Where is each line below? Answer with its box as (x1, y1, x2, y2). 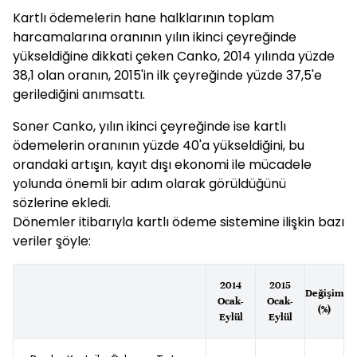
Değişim (305, 287, 343, 300)
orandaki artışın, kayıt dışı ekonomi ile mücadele (13, 155, 312, 174)
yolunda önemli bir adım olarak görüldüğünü (13, 175, 286, 193)
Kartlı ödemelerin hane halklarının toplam (13, 9, 274, 27)
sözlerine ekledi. (13, 194, 111, 212)
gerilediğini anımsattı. (13, 85, 145, 104)
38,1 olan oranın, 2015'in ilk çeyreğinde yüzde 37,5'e (13, 66, 322, 84)
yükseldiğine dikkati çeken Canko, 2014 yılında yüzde (13, 47, 335, 65)
